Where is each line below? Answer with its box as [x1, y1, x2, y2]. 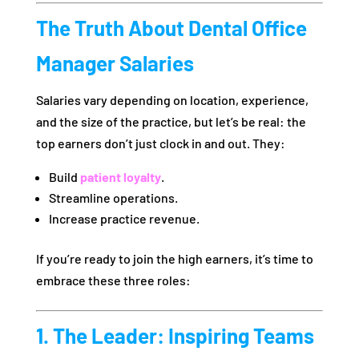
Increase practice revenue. [48, 211, 200, 227]
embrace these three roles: [35, 272, 191, 288]
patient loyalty [79, 169, 161, 185]
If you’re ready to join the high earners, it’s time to [35, 251, 313, 267]
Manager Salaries [35, 50, 194, 76]
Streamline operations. [48, 190, 178, 206]
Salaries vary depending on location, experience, [35, 92, 309, 108]
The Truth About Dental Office [35, 15, 307, 41]
